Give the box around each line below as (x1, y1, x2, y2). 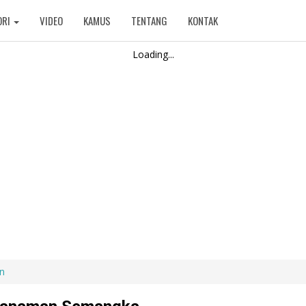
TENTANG (130, 13, 167, 28)
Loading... (132, 48, 174, 61)
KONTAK (187, 13, 218, 28)
